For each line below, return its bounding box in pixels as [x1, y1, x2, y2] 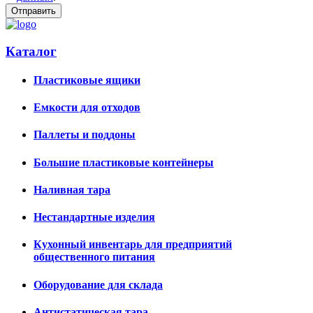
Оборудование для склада [34, 278, 163, 291]
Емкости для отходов [34, 101, 140, 114]
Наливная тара [34, 183, 110, 196]
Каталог [6, 43, 57, 59]
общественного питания [34, 251, 155, 263]
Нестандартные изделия [34, 211, 155, 224]
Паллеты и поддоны [34, 129, 136, 141]
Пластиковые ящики [34, 73, 140, 86]
